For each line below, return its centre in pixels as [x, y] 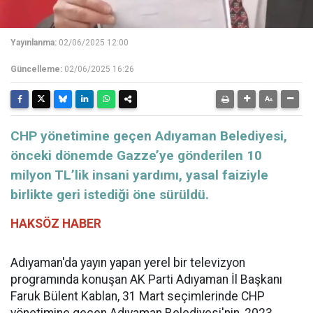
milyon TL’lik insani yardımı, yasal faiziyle [139, 175]
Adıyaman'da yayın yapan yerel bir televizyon [128, 263]
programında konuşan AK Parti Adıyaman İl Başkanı [146, 280]
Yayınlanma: [34, 43]
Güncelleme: [36, 70]
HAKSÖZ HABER [56, 224]
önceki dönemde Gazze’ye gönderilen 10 [136, 156]
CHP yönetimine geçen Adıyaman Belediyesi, [149, 136]
